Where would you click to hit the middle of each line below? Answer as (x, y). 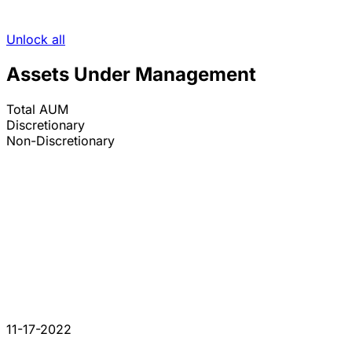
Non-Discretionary (60, 141)
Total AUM (37, 110)
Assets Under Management (131, 75)
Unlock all (36, 40)
